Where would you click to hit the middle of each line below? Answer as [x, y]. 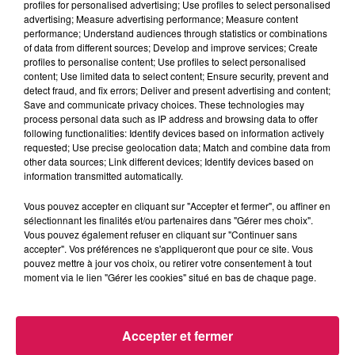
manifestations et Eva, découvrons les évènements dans [164, 234]
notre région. [43, 253]
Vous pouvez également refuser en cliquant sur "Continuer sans [160, 234]
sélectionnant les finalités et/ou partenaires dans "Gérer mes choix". [168, 220]
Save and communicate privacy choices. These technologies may [164, 104]
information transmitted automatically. [103, 176]
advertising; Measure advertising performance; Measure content [161, 19]
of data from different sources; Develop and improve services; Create [171, 47]
